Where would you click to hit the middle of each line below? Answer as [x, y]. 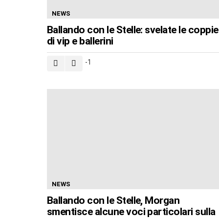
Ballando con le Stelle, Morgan [113, 200]
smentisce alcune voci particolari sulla [131, 211]
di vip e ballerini [80, 41]
